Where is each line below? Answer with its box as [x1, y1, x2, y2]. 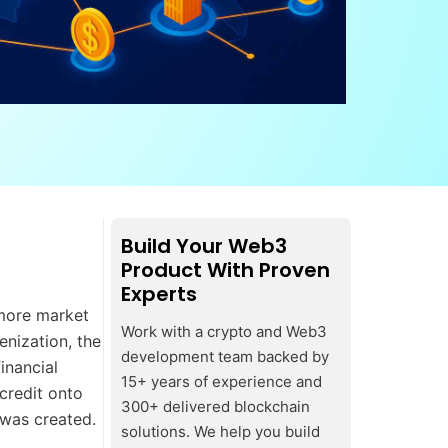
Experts [121, 280, 197, 308]
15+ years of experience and [121, 371, 322, 391]
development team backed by [121, 346, 329, 366]
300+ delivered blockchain [121, 396, 310, 416]
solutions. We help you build [121, 421, 320, 441]
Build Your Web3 [121, 232, 287, 260]
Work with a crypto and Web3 [121, 321, 327, 341]
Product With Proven [121, 256, 330, 284]
